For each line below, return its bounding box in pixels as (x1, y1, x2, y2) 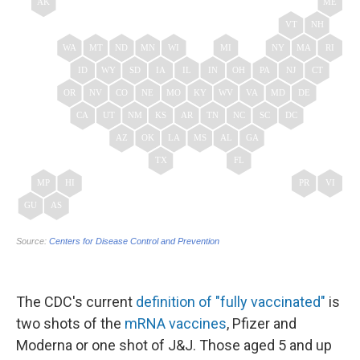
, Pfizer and (227, 315, 297, 333)
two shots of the (16, 315, 125, 333)
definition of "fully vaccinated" (136, 293, 325, 311)
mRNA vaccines (125, 315, 227, 333)
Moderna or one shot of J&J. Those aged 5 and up (16, 337, 332, 354)
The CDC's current (16, 293, 136, 311)
